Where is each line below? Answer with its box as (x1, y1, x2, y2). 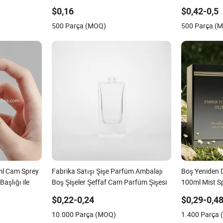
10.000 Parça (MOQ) (51, 209, 116, 219)
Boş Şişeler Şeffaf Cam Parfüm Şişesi (51, 177, 167, 187)
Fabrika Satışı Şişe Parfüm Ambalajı (51, 166, 163, 176)
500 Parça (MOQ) (51, 20, 106, 30)
